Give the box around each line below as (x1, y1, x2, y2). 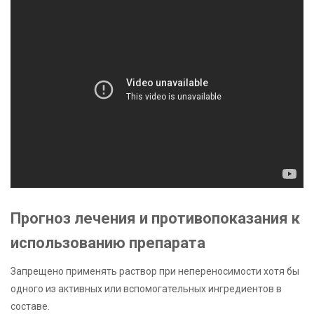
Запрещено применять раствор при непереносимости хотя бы (11, 266, 299, 278)
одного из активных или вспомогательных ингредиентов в (11, 283, 282, 295)
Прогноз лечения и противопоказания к (11, 209, 300, 227)
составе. (11, 301, 50, 313)
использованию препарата (11, 233, 205, 252)
